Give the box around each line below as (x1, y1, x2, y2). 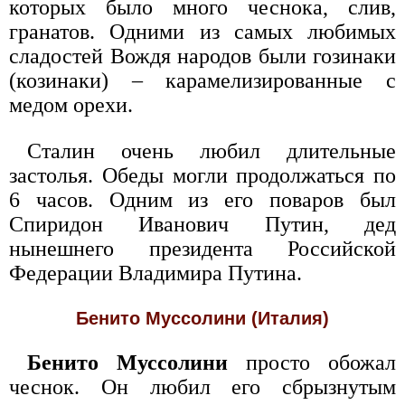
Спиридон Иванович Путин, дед (9, 212, 396, 236)
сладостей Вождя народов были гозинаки (9, 44, 396, 68)
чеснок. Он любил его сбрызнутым (9, 375, 396, 399)
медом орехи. (9, 93, 133, 117)
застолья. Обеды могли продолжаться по (9, 164, 396, 187)
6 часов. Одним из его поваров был (9, 188, 396, 212)
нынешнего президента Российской (9, 237, 396, 260)
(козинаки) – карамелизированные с (9, 69, 396, 92)
